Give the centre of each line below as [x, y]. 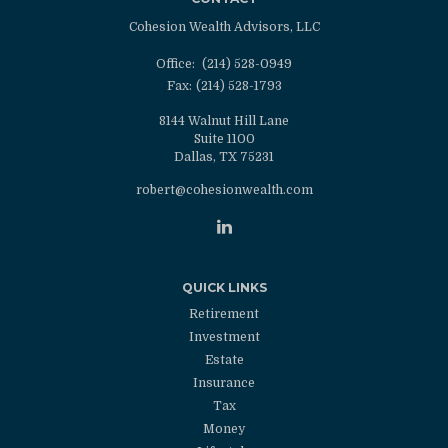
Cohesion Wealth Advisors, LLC [224, 27]
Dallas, [195, 157]
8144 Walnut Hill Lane [224, 121]
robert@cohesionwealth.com [224, 190]
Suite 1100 [224, 139]
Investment [224, 337]
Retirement [224, 314]
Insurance [224, 383]
